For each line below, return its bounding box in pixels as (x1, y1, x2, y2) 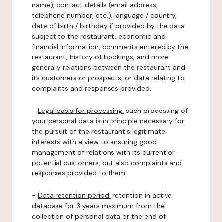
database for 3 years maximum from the (32, 201, 165, 210)
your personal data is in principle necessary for (32, 116, 184, 125)
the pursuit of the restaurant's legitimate (32, 127, 165, 136)
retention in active (111, 191, 172, 200)
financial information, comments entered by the (32, 42, 188, 51)
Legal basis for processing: (38, 106, 124, 115)
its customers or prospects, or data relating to (32, 73, 185, 82)
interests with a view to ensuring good (32, 137, 157, 146)
